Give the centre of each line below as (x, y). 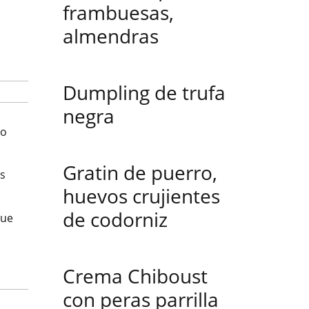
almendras (111, 36)
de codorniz (115, 219)
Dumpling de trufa (144, 92)
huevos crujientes (141, 196)
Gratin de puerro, (140, 172)
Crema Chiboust (135, 276)
